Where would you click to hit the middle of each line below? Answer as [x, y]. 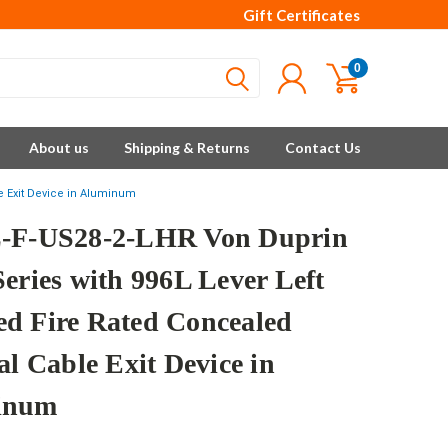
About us [59, 147]
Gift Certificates [301, 15]
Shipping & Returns [187, 147]
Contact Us [323, 147]
